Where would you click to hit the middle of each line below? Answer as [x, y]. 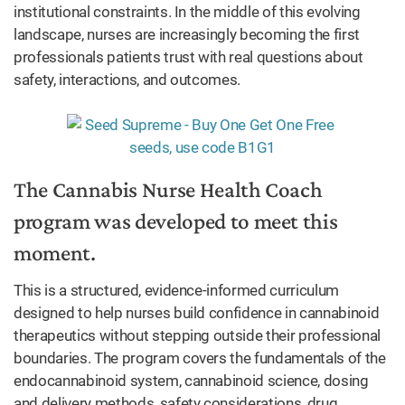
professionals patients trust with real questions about [188, 57]
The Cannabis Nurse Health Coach [168, 189]
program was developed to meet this [176, 221]
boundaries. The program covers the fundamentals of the [200, 358]
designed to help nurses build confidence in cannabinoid [197, 313]
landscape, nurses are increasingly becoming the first [187, 34]
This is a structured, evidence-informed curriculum [177, 290]
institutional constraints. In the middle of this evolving [187, 12]
